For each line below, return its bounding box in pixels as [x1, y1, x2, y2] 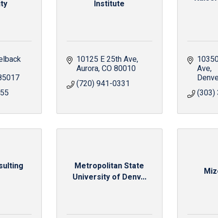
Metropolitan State [74, 160, 145, 172]
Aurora [76, 63, 98, 74]
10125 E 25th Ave [76, 54, 137, 65]
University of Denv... [72, 171, 146, 183]
